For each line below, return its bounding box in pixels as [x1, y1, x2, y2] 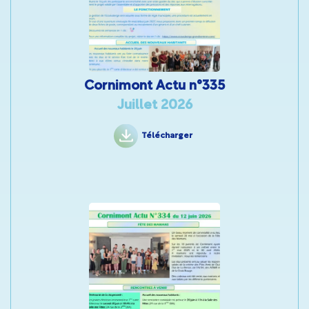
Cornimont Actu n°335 [84, 80, 225, 93]
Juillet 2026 [117, 99, 192, 112]
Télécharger [141, 132, 192, 140]
